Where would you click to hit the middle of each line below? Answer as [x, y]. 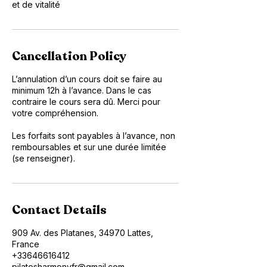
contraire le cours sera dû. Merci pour [86, 101]
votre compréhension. [55, 113]
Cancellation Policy [69, 56]
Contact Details [59, 210]
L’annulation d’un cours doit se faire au [87, 79]
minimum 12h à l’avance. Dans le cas [82, 90]
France [26, 244]
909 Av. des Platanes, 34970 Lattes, [83, 232]
